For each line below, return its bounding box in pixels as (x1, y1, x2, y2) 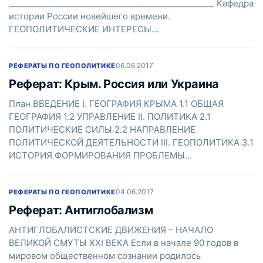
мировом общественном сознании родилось (9, 250, 201, 261)
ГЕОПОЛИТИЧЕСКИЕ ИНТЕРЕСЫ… (9, 23, 159, 35)
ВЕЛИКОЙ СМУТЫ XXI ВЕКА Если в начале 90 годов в (9, 237, 238, 248)
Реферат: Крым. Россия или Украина (9, 77, 219, 91)
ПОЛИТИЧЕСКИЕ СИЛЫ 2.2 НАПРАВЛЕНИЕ (9, 124, 195, 135)
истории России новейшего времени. (9, 11, 170, 22)
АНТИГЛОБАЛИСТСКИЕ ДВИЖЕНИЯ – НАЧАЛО (9, 224, 213, 235)
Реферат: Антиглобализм (9, 203, 153, 217)
